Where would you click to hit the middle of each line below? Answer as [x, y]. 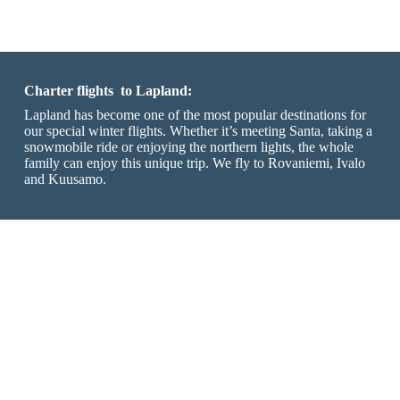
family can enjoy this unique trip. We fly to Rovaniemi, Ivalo [194, 162]
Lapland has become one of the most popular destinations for [195, 114]
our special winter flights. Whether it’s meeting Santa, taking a [198, 130]
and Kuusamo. [65, 179]
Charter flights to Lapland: [108, 90]
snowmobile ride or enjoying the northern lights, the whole [188, 146]
